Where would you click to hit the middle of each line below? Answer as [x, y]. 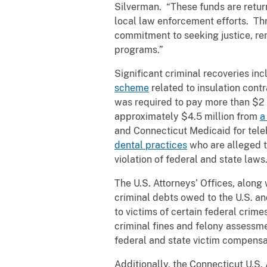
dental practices [151, 145]
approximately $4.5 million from [187, 116]
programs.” [139, 49]
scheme [132, 88]
